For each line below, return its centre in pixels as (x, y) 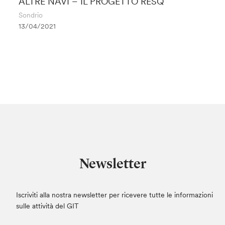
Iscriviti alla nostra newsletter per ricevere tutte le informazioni (115, 195)
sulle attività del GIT (48, 206)
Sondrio (31, 15)
